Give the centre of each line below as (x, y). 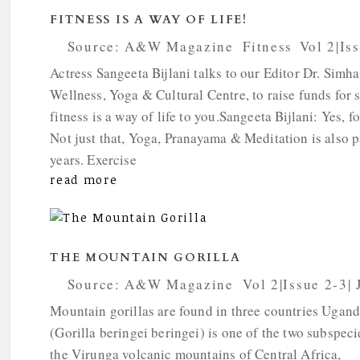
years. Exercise (93, 160)
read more (84, 180)
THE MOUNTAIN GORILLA (145, 258)
